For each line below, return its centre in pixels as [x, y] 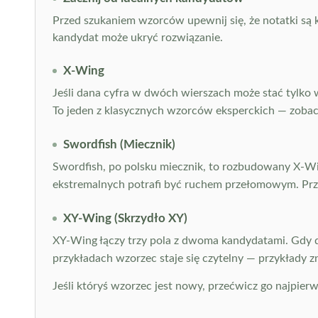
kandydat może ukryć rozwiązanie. [137, 38]
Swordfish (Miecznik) [119, 144]
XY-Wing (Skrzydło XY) [125, 218]
